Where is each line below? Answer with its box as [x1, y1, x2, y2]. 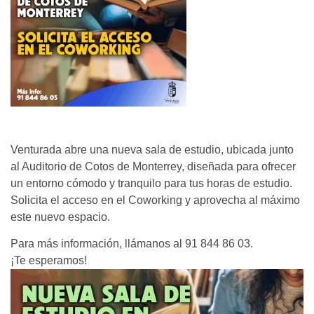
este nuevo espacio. [11, 210, 110, 223]
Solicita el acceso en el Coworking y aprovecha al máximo [11, 193, 300, 206]
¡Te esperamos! [11, 254, 87, 267]
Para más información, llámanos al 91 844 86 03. [11, 238, 253, 250]
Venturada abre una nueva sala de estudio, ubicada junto [11, 143, 294, 156]
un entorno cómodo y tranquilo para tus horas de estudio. [11, 177, 292, 189]
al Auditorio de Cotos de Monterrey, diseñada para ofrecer [11, 160, 296, 172]
